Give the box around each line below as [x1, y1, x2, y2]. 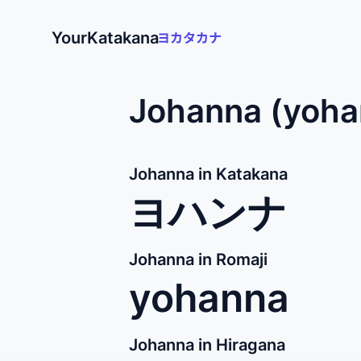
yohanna [129, 274, 289, 322]
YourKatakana [52, 28, 159, 48]
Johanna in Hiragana [129, 335, 285, 355]
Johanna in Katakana [129, 164, 288, 184]
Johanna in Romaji [129, 250, 268, 269]
